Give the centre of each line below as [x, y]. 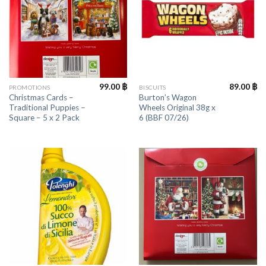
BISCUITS [152, 88]
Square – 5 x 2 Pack [44, 117]
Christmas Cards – [41, 97]
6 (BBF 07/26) [164, 117]
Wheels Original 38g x [177, 107]
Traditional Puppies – [47, 107]
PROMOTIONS [29, 88]
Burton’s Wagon [167, 97]
